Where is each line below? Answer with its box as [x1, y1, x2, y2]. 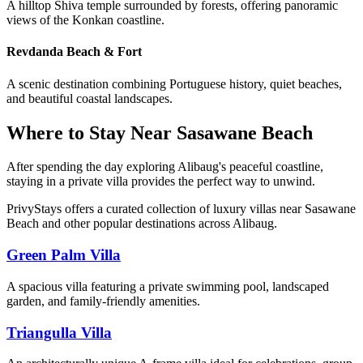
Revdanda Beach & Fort [6, 45, 142, 59]
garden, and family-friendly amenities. [6, 293, 200, 308]
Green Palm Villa [6, 246, 121, 264]
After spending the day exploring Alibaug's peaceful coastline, [6, 160, 323, 174]
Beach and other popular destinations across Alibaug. [6, 216, 277, 231]
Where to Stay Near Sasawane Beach [6, 122, 313, 143]
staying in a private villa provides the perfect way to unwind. [6, 174, 315, 189]
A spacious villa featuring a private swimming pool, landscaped [6, 279, 329, 293]
